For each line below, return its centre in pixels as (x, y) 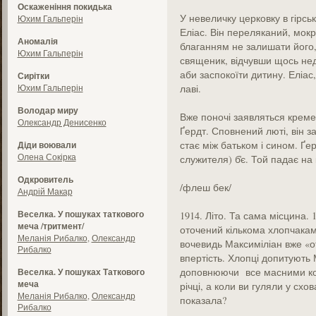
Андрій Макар (45, 191)
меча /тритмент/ (50, 226)
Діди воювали (47, 145)
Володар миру (48, 110)
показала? (203, 300)
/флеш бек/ (205, 187)
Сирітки (33, 76)
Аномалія (37, 41)
